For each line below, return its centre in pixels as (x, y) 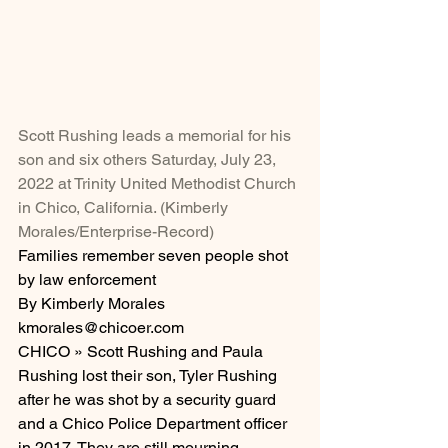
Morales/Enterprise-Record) (116, 232)
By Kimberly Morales (91, 304)
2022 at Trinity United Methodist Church (159, 184)
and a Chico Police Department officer (154, 424)
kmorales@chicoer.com (101, 328)
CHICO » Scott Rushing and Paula (142, 352)
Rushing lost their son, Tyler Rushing (149, 376)
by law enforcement (87, 280)
